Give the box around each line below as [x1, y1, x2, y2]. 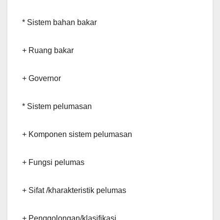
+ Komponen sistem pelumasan [22, 130, 132, 139]
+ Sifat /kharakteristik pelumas [22, 186, 126, 195]
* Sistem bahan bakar [22, 18, 97, 27]
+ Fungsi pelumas [22, 158, 84, 167]
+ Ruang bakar [22, 46, 74, 55]
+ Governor [22, 74, 61, 83]
